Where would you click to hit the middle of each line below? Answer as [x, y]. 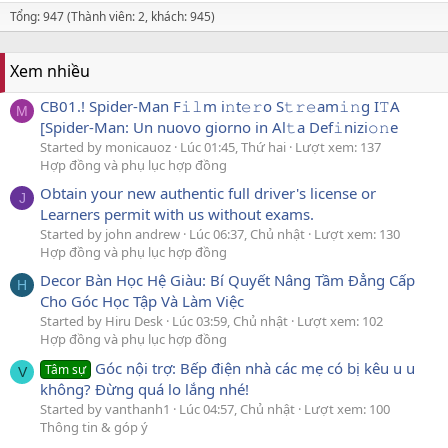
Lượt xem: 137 [338, 146]
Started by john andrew [110, 234]
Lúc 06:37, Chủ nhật [248, 234]
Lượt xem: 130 [357, 234]
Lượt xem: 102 [340, 321]
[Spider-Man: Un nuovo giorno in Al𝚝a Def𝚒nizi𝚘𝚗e [219, 126]
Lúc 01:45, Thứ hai [234, 146]
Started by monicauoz [105, 146]
